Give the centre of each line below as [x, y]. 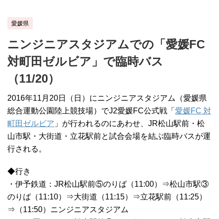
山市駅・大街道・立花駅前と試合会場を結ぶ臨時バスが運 [109, 136]
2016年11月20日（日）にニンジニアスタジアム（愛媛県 [107, 98]
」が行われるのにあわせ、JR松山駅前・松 [130, 124]
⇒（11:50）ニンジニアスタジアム [68, 210]
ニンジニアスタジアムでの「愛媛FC [106, 44]
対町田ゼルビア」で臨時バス [85, 62]
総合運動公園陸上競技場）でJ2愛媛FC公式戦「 [91, 111]
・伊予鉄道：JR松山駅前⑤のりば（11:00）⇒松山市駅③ [108, 184]
